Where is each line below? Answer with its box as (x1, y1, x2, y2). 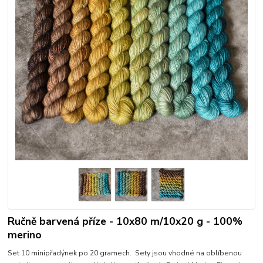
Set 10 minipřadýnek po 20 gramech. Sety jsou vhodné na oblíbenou (8, 248, 242, 258)
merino (8, 227, 42, 242)
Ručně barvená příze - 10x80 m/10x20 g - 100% (8, 214, 243, 228)
